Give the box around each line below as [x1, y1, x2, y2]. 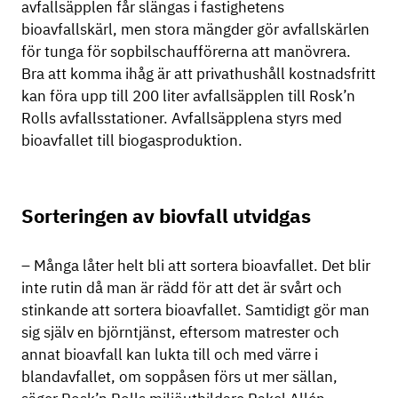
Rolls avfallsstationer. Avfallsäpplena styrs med [21, 108, 342, 129]
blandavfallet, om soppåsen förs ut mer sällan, [21, 366, 338, 386]
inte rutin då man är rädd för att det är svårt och [21, 277, 342, 298]
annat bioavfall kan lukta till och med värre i [21, 344, 318, 364]
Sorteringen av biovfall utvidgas [21, 203, 311, 229]
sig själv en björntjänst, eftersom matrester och [21, 322, 339, 342]
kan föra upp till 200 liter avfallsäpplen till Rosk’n [21, 86, 355, 107]
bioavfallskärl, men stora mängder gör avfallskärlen [21, 20, 370, 40]
